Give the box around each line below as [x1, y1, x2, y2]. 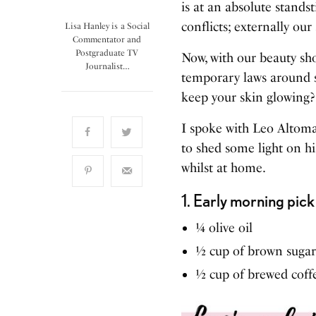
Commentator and [73, 34, 142, 44]
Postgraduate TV [75, 47, 139, 58]
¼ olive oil [195, 219, 253, 236]
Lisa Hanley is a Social [65, 20, 150, 31]
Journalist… [85, 61, 130, 71]
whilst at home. [181, 159, 267, 176]
